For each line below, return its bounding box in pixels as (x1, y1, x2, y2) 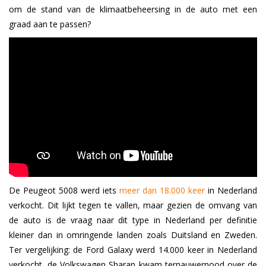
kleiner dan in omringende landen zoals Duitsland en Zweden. (9, 229, 257, 241)
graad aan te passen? (9, 18, 91, 30)
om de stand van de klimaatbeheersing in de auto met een (9, 4, 257, 15)
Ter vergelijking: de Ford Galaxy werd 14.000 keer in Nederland (9, 244, 257, 256)
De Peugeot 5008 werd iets (9, 185, 119, 197)
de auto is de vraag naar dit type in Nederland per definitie (9, 214, 257, 226)
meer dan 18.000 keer (119, 185, 205, 197)
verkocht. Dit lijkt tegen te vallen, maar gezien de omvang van (9, 199, 257, 211)
